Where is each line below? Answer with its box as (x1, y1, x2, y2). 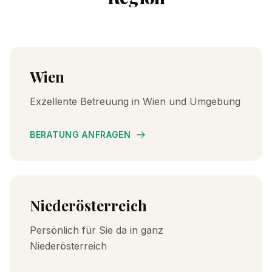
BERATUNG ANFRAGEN (30, 129, 131, 140)
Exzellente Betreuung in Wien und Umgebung (30, 95, 240, 107)
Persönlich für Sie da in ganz (30, 223, 163, 236)
